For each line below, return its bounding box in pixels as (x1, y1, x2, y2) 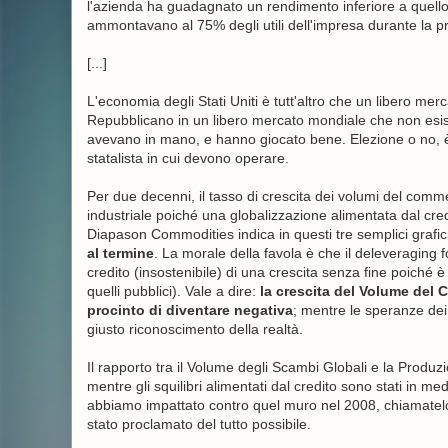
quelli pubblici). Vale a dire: (86, 283, 260, 299)
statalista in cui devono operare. (86, 150, 289, 166)
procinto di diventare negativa (86, 302, 293, 318)
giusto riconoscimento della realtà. (86, 321, 303, 337)
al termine (86, 245, 154, 261)
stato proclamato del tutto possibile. (86, 416, 311, 432)
